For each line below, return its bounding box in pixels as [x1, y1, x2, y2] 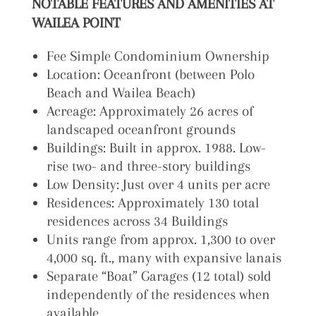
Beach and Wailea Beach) [46, 84, 195, 101]
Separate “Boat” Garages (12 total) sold [46, 267, 272, 284]
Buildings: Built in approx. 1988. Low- [46, 139, 266, 156]
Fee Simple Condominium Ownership [46, 47, 269, 64]
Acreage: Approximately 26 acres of [46, 102, 253, 119]
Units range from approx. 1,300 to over [46, 231, 275, 248]
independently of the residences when [46, 286, 270, 303]
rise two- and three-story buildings [46, 157, 250, 174]
